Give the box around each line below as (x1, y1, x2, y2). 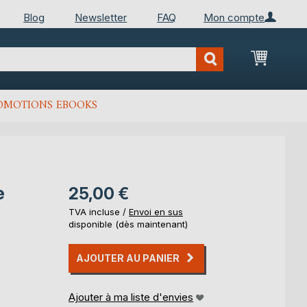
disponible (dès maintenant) (69, 219, 188, 230)
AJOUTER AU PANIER (76, 252, 180, 264)
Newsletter (75, 10, 127, 24)
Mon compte (204, 10, 265, 24)
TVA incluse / (69, 206, 129, 217)
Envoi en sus (129, 206, 183, 217)
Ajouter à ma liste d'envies (69, 291, 193, 304)
